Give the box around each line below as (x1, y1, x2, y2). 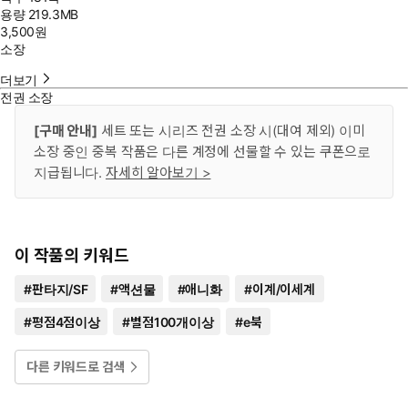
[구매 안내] (34, 122, 97, 139)
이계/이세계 (251, 281, 316, 297)
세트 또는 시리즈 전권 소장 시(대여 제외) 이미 (97, 122, 365, 139)
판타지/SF (31, 281, 87, 297)
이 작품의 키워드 (15, 246, 129, 265)
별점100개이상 (129, 314, 211, 330)
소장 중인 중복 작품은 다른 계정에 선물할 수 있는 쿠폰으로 (34, 143, 372, 160)
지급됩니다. (34, 164, 106, 181)
